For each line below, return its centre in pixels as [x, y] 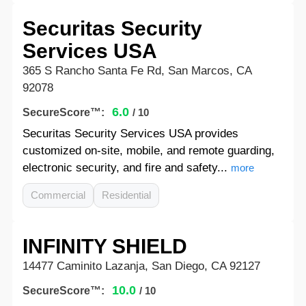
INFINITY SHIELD [105, 246]
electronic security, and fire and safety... [125, 168]
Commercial [58, 195]
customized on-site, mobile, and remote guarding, [148, 151]
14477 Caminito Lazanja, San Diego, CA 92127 [141, 266]
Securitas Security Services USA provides [130, 134]
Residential [126, 195]
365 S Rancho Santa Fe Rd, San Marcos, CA [137, 71]
